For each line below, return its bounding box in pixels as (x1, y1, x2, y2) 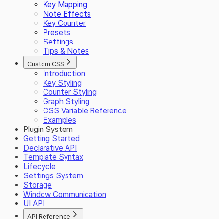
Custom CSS (27, 60, 64, 67)
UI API (23, 199, 44, 208)
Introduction (43, 69, 85, 78)
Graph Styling (43, 97, 89, 106)
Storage (23, 180, 52, 190)
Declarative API (23, 143, 77, 153)
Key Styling (43, 78, 82, 88)
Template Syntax (23, 153, 83, 162)
